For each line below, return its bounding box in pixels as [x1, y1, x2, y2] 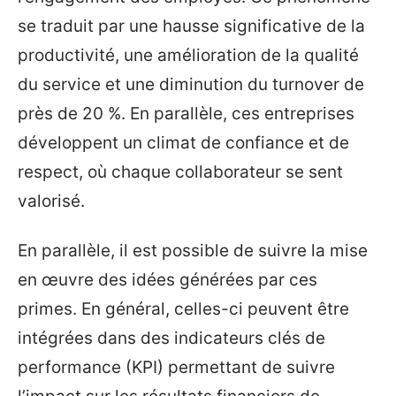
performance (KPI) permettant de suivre [18, 356, 335, 377]
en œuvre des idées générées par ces [18, 269, 317, 290]
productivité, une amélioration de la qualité [18, 45, 359, 65]
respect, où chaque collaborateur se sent [18, 162, 343, 182]
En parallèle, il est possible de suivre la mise [18, 240, 368, 261]
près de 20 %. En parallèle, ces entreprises [18, 103, 354, 124]
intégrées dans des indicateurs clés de [18, 327, 325, 348]
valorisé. [18, 191, 85, 211]
